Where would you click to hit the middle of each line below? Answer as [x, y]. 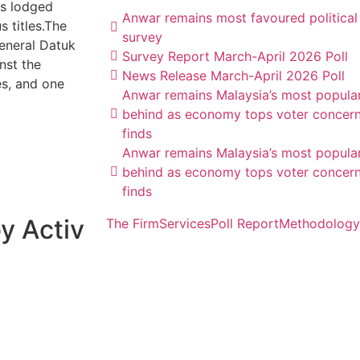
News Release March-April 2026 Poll [233, 76]
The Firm [133, 223]
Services [185, 223]
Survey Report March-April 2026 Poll [235, 56]
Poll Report [245, 223]
